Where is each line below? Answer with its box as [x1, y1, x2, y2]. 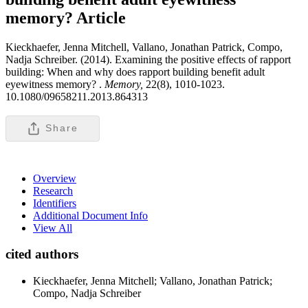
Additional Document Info [33, 209, 148, 221]
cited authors [5, 247, 78, 262]
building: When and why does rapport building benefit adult [5, 65, 265, 78]
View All [33, 221, 72, 234]
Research [33, 184, 73, 197]
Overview [33, 172, 76, 184]
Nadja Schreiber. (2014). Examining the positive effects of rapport [5, 53, 291, 65]
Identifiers [33, 197, 76, 209]
